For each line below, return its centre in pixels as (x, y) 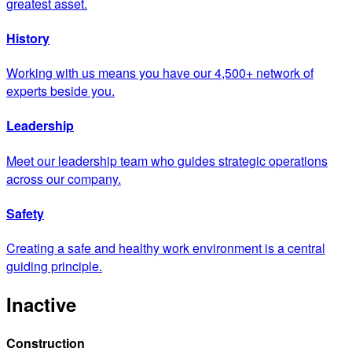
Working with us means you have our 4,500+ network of (160, 73)
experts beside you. (60, 91)
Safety (25, 213)
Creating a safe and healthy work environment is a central (166, 248)
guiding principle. (54, 266)
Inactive (41, 304)
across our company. (64, 178)
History (28, 38)
